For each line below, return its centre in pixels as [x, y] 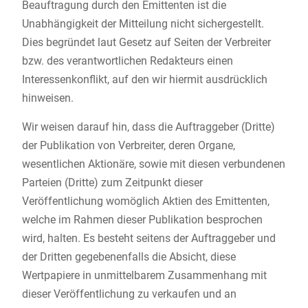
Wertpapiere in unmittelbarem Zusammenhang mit [144, 276]
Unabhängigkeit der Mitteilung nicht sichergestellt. [143, 24]
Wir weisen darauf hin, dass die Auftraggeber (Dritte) [148, 127]
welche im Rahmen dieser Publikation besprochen [142, 220]
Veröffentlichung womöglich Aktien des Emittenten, [145, 201]
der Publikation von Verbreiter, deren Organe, [128, 146]
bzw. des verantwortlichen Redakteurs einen [127, 61]
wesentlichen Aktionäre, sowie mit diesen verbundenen [153, 164]
